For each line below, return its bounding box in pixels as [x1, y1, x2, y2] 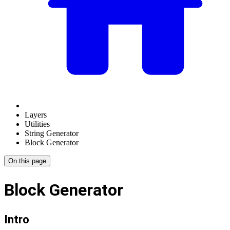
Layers [25, 110, 47, 119]
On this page [8, 157, 46, 165]
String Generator [25, 129, 79, 138]
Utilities [25, 120, 50, 128]
